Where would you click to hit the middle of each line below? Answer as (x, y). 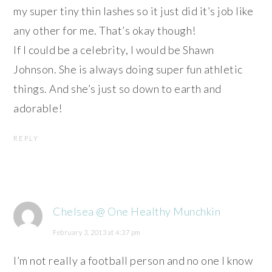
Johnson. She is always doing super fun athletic (128, 70)
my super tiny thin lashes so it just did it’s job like (134, 11)
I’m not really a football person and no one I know (133, 261)
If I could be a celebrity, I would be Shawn (114, 50)
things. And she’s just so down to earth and (117, 89)
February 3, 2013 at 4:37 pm (97, 233)
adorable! (38, 108)
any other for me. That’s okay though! (105, 31)
